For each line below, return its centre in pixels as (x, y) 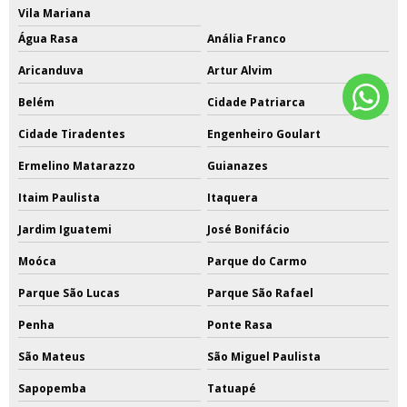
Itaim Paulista (59, 197)
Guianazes (237, 165)
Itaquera (232, 197)
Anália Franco (246, 38)
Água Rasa (48, 38)
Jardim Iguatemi (65, 229)
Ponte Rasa (239, 324)
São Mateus (52, 356)
